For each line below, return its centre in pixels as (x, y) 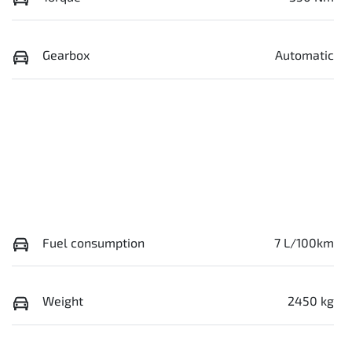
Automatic (304, 55)
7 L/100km (304, 242)
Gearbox (66, 55)
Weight (63, 301)
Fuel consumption (93, 242)
